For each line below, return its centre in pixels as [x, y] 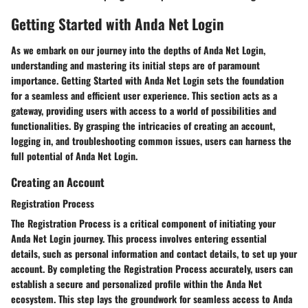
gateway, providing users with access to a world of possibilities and [144, 110]
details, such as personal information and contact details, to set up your [154, 253]
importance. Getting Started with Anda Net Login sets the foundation [147, 80]
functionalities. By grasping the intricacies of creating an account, [143, 125]
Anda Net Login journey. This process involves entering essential [139, 238]
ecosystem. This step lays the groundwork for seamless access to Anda [152, 298]
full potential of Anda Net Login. [74, 155]
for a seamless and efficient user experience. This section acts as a [144, 95]
